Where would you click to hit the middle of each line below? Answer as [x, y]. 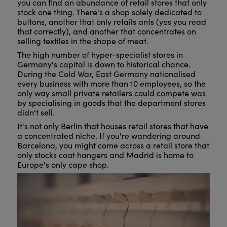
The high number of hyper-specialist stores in [100, 55]
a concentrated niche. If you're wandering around [108, 136]
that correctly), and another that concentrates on [106, 31]
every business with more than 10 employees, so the [111, 84]
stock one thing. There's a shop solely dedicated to [109, 12]
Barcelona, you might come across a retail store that [113, 145]
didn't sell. [37, 112]
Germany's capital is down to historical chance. [104, 64]
